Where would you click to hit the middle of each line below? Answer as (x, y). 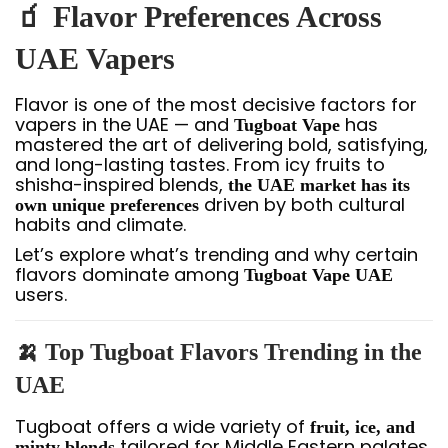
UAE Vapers (95, 58)
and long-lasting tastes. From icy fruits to (200, 164)
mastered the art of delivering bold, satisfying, (221, 144)
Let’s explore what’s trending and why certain (216, 254)
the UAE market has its (319, 184)
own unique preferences (107, 204)
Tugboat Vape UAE (318, 274)
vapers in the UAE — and (124, 124)
